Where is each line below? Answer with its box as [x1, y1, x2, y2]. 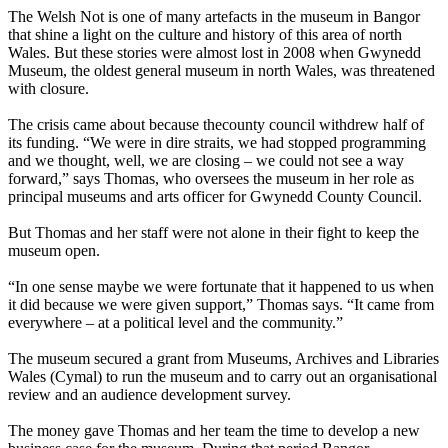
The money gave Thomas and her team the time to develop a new [8, 422, 420, 440]
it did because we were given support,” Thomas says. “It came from [8, 296, 434, 314]
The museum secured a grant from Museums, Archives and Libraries [8, 350, 439, 368]
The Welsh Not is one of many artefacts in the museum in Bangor [8, 8, 420, 26]
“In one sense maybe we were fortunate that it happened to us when [8, 278, 434, 296]
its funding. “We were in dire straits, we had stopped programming [8, 134, 426, 152]
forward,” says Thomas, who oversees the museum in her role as [8, 170, 414, 188]
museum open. [8, 242, 100, 260]
